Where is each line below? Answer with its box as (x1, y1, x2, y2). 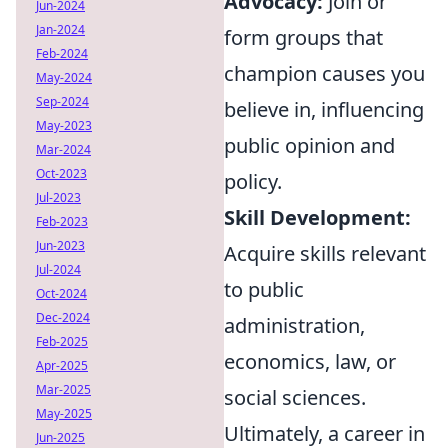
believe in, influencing (224, 96, 424, 123)
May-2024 (36, 69, 92, 86)
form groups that (224, 24, 383, 51)
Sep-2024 (36, 93, 89, 110)
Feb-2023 (36, 213, 88, 230)
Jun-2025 (36, 429, 85, 446)
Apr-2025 (36, 357, 88, 374)
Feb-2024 (36, 45, 88, 62)
